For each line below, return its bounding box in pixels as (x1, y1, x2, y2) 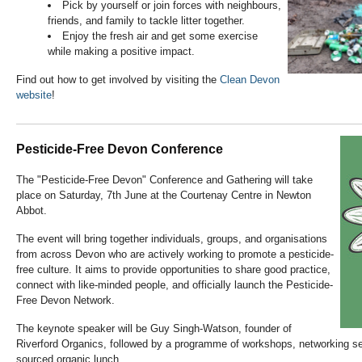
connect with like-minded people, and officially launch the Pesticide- (16, 279, 333, 292)
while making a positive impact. (48, 45, 195, 58)
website (16, 89, 52, 102)
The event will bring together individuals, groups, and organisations (16, 233, 327, 246)
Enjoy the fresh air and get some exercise (62, 30, 258, 43)
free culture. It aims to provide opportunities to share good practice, (16, 263, 330, 276)
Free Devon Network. (16, 294, 115, 307)
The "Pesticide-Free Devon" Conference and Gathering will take (16, 174, 313, 187)
